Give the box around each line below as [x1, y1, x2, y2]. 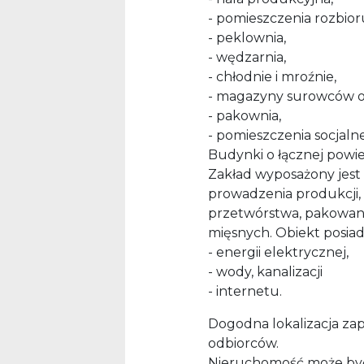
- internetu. [208, 284, 282, 300]
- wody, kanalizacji [208, 264, 323, 280]
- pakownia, [208, 108, 281, 124]
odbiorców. [208, 336, 279, 352]
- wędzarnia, [208, 50, 286, 66]
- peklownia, [208, 30, 286, 46]
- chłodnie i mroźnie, [208, 69, 336, 85]
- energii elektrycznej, [208, 245, 349, 261]
